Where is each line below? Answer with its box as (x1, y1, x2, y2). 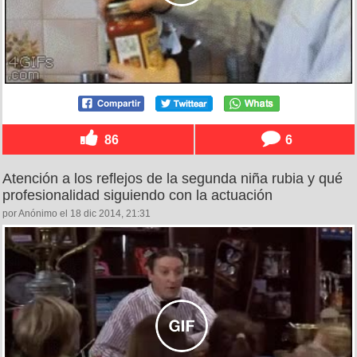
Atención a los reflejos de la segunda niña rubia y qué (2, 170, 343, 186)
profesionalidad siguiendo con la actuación (2, 186, 273, 203)
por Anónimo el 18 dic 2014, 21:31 (2, 207, 151, 219)
